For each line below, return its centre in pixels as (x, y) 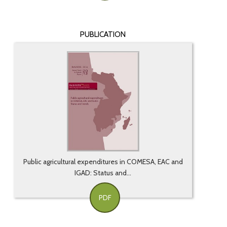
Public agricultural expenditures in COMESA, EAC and (103, 162)
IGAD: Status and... (103, 173)
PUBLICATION (103, 35)
